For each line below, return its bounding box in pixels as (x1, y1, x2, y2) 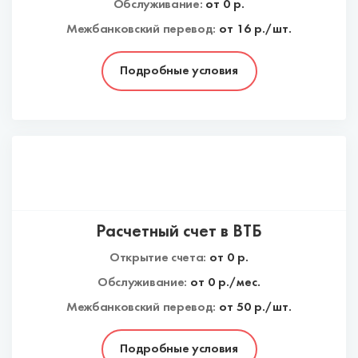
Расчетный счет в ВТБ (96, 224, 262, 241)
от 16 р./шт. (218, 23, 292, 36)
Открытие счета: (109, 252, 207, 265)
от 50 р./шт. (218, 301, 292, 314)
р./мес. (214, 276, 261, 289)
